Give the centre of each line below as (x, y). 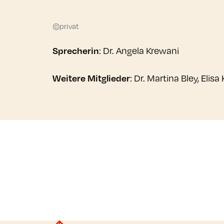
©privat (65, 26)
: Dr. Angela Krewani (139, 51)
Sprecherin (75, 51)
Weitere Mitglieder (91, 78)
